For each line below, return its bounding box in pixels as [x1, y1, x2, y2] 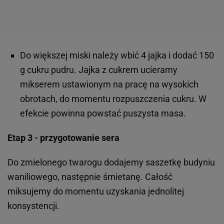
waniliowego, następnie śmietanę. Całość [7, 171, 172, 182]
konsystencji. [7, 200, 61, 211]
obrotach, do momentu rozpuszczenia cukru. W [20, 93, 206, 104]
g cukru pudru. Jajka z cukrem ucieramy [20, 64, 177, 75]
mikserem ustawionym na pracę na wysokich [20, 79, 198, 90]
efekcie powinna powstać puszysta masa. [20, 108, 188, 119]
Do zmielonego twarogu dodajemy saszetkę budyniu [7, 157, 215, 168]
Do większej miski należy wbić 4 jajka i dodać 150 [20, 50, 214, 61]
